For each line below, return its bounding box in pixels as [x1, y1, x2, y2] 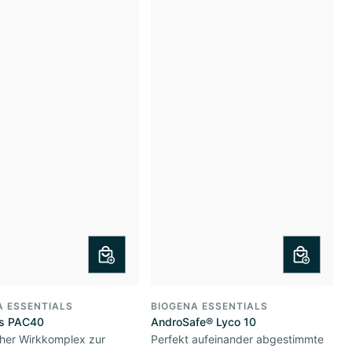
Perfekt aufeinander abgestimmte [151, 332, 324, 346]
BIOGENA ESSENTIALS [151, 300, 268, 312]
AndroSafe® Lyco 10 [151, 315, 256, 328]
